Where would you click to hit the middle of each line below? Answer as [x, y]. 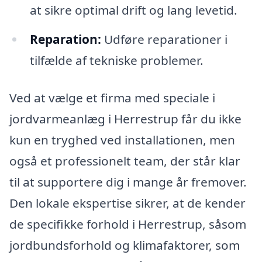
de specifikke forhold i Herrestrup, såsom [128, 224]
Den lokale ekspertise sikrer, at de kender [127, 203]
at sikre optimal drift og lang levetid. [133, 10]
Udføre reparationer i [164, 39]
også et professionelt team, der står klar [125, 161]
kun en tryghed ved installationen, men [122, 139]
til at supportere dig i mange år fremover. [128, 182]
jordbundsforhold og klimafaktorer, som [125, 245]
